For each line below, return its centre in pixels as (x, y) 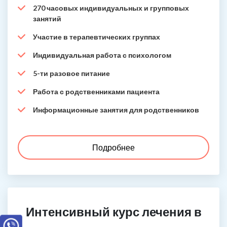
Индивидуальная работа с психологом (102, 55)
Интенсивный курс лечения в (113, 212)
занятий (47, 18)
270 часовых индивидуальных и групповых (111, 8)
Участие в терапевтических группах (97, 37)
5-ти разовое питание (71, 73)
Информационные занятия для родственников (116, 110)
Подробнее (113, 147)
